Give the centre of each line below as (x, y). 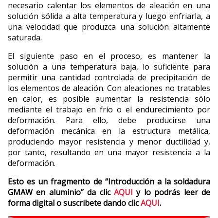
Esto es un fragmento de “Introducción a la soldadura (109, 182)
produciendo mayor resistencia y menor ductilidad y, (109, 142)
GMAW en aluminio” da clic (61, 192)
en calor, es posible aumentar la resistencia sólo (109, 99)
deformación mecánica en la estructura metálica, (109, 131)
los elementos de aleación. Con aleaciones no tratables (109, 88)
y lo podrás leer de (172, 192)
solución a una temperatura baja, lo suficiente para (109, 67)
